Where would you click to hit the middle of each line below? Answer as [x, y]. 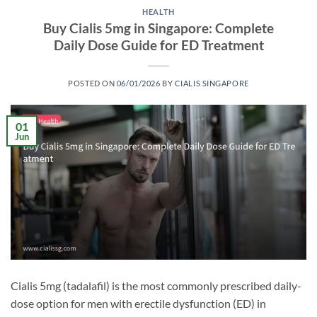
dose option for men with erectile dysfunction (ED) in [138, 303]
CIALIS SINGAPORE [212, 83]
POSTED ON [92, 83]
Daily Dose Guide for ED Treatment [158, 45]
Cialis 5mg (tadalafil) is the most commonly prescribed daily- [156, 285]
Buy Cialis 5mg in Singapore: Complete [158, 28]
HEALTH [158, 12]
